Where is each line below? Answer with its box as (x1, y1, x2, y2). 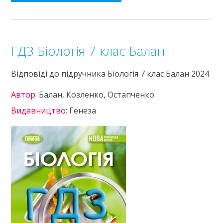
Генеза (69, 105, 97, 116)
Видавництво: (11, 105, 70, 116)
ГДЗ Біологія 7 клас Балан (11, 42, 165, 60)
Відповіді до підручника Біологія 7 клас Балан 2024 (11, 68, 210, 79)
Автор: (11, 89, 39, 100)
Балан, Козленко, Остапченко (39, 89, 155, 100)
